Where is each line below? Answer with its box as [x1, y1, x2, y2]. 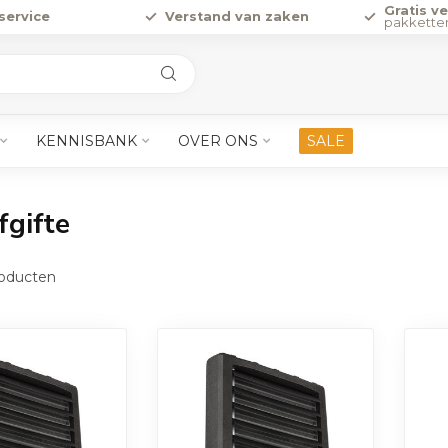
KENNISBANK [36, 132, 137, 150]
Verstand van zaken [164, 9, 309, 24]
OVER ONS [178, 132, 258, 150]
